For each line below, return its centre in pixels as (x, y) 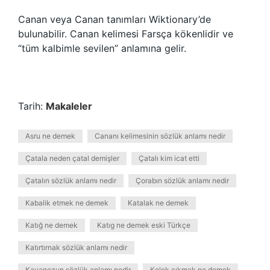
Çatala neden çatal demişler (72, 158)
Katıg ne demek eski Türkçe (144, 225)
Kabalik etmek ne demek (67, 203)
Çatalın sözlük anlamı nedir (71, 181)
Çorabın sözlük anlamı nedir (182, 181)
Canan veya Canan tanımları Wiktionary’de (115, 19)
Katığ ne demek (52, 225)
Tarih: (32, 106)
